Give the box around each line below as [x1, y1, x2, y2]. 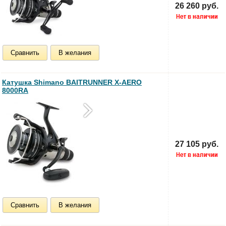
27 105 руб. [175, 139, 218, 148]
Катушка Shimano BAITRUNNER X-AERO [2, 78, 142, 86]
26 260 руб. [175, 1, 218, 10]
